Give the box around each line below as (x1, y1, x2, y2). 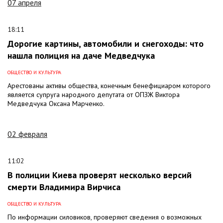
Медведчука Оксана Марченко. (7, 99, 105, 108)
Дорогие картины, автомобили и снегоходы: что (7, 37, 204, 49)
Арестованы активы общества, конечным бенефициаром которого (7, 81, 211, 90)
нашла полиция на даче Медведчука (7, 49, 155, 61)
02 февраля (7, 128, 47, 139)
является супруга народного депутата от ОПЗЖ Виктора (7, 90, 180, 99)
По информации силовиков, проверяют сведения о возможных (7, 212, 202, 222)
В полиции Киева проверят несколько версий (7, 169, 192, 181)
